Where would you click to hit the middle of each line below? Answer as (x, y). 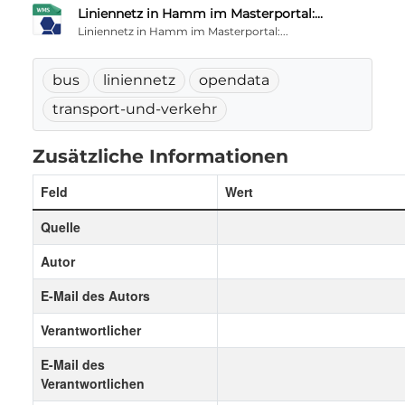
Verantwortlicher (91, 330)
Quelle (61, 227)
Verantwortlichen (93, 383)
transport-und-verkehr (135, 109)
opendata (234, 80)
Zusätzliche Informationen (160, 156)
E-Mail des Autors (95, 296)
